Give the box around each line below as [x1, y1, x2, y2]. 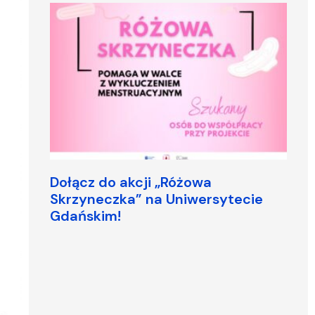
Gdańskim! [49, 206, 121, 225]
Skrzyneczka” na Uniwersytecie [49, 189, 263, 208]
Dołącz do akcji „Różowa [49, 172, 212, 191]
